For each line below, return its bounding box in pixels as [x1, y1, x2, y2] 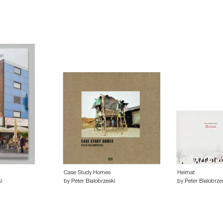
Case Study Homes [64, 170, 111, 176]
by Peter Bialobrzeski [64, 179, 115, 185]
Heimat [177, 170, 195, 176]
